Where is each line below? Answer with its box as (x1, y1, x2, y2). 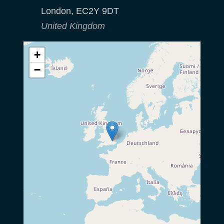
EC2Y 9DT (76, 6, 119, 16)
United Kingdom (41, 21, 105, 31)
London (41, 6, 71, 16)
